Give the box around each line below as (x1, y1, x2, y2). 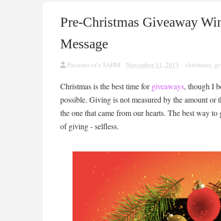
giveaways (151, 81, 184, 91)
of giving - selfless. (60, 121, 119, 131)
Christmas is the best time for (60, 81, 151, 91)
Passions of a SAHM (67, 60, 121, 69)
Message (60, 36, 108, 51)
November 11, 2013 (126, 60, 179, 69)
